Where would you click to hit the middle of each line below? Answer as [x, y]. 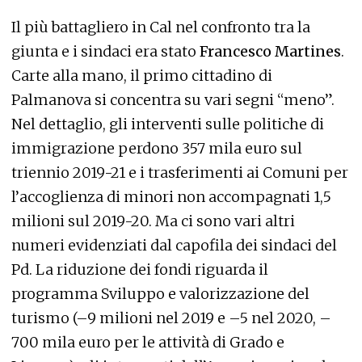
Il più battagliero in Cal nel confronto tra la [161, 27]
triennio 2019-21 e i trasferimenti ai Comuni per [180, 172]
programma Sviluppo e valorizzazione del [160, 293]
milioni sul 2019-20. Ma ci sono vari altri [153, 221]
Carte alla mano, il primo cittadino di [142, 75]
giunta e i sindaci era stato [104, 51]
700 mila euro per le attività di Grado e [148, 342]
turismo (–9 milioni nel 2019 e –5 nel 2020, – [171, 318]
